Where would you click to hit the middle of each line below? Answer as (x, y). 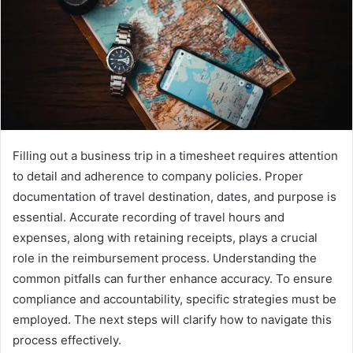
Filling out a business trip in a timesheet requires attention (175, 155)
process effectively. (67, 340)
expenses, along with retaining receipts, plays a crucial (165, 237)
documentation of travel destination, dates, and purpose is (175, 196)
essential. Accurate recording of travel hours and (149, 217)
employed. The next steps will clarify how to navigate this (172, 319)
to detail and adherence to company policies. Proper (158, 176)
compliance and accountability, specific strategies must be (175, 299)
